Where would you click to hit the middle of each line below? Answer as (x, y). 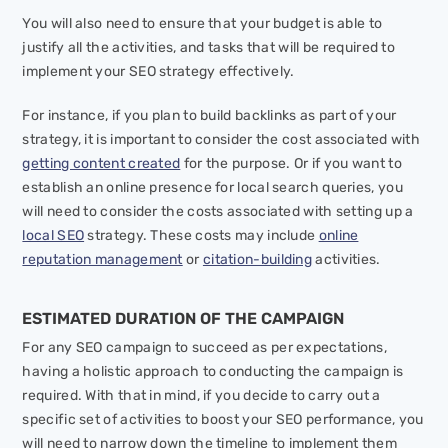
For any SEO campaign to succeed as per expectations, (205, 348)
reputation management (102, 260)
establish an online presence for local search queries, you (212, 188)
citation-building (257, 260)
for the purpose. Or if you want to (291, 164)
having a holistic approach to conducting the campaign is (213, 372)
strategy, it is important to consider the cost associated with (221, 140)
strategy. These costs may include (201, 236)
